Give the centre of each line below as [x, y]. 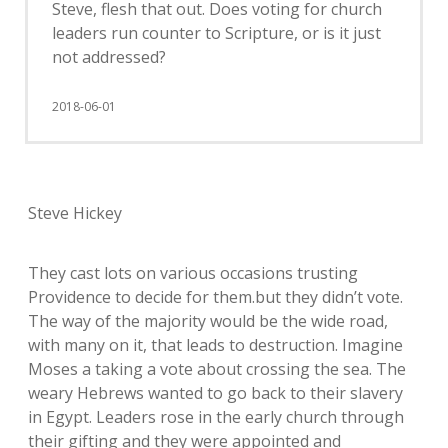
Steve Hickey [75, 213]
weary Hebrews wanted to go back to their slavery [215, 393]
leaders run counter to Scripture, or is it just [216, 33]
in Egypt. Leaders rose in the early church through [216, 417]
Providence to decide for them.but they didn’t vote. [215, 297]
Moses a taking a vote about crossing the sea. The [217, 369]
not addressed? [109, 57]
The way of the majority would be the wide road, [208, 321]
